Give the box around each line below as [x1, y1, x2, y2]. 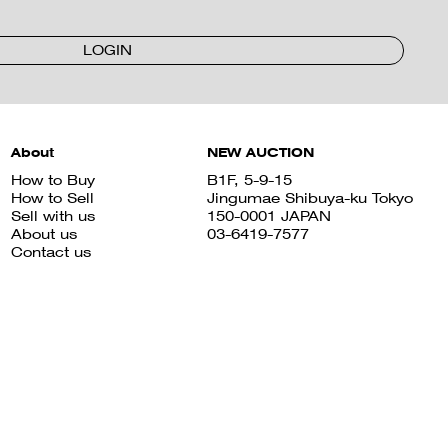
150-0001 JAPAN [207, 207, 332, 224]
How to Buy [11, 171, 96, 188]
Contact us [11, 243, 92, 260]
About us [11, 225, 78, 242]
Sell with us [11, 207, 96, 224]
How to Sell [11, 189, 95, 206]
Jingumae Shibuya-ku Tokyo [207, 189, 414, 206]
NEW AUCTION [207, 145, 315, 161]
